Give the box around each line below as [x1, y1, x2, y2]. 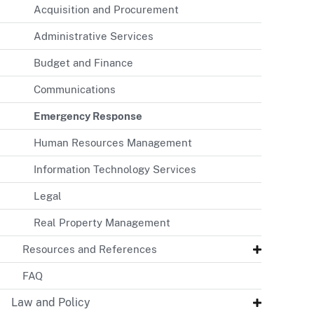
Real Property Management [34, 217, 170, 229]
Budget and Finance [34, 57, 133, 69]
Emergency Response [34, 110, 142, 123]
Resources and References [22, 243, 157, 256]
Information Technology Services [34, 163, 196, 176]
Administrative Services [34, 30, 153, 43]
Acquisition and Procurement [34, 4, 179, 16]
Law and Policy [11, 296, 90, 310]
